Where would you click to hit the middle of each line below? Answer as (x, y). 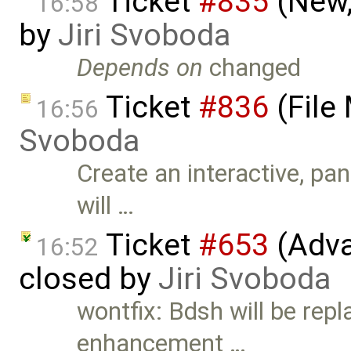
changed (252, 68)
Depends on (140, 68)
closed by (89, 279)
